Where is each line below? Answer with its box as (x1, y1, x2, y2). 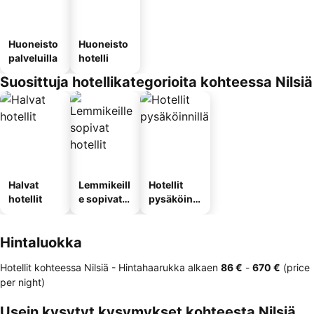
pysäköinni (149, 193, 202, 205)
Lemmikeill (78, 179, 130, 191)
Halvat (8, 179, 39, 191)
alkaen (185, 261, 221, 273)
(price (280, 261, 310, 273)
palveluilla (8, 52, 57, 64)
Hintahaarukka (118, 261, 185, 273)
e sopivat (78, 193, 122, 205)
